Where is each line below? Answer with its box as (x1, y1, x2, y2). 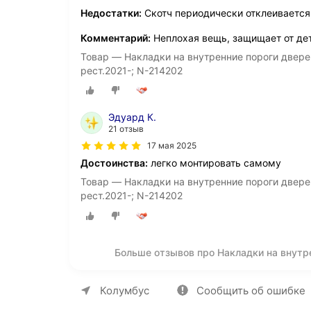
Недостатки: (81, 7, 142, 19)
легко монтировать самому (148, 157, 281, 169)
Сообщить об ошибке (196, 284, 305, 297)
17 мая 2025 (147, 140, 196, 151)
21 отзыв (108, 124, 144, 135)
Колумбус (100, 284, 149, 297)
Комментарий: (81, 32, 151, 44)
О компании (97, 274, 158, 287)
